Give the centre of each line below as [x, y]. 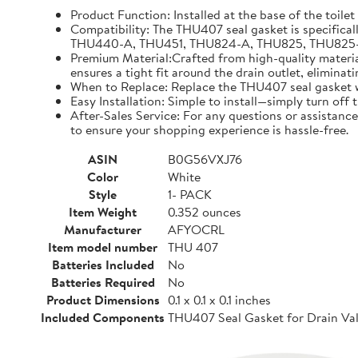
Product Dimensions [103, 300]
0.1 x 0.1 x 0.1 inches [219, 300]
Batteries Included [103, 265]
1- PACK [190, 194]
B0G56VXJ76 [205, 159]
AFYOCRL [196, 229]
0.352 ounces [205, 212]
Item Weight [103, 212]
